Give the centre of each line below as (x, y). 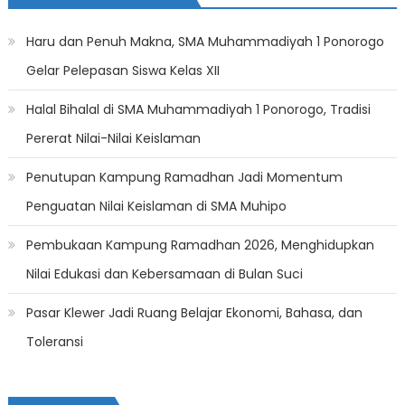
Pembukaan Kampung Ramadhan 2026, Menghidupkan (200, 245)
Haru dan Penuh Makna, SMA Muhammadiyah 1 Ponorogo (205, 42)
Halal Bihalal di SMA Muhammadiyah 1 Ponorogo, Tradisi (198, 110)
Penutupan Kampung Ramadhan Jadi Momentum (184, 178)
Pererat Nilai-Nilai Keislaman (113, 139)
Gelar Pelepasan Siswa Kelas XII (122, 71)
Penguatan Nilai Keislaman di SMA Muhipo (156, 207)
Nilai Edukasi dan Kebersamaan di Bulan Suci (164, 274)
